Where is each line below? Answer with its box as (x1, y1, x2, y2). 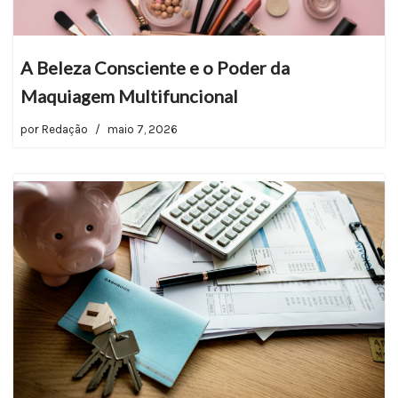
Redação (42, 123, 88, 137)
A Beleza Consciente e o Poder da (20, 57, 290, 79)
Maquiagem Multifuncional (20, 85, 238, 107)
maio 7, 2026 (107, 123, 178, 137)
